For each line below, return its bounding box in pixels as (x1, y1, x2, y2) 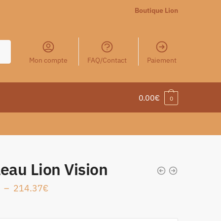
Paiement (147, 56, 177, 65)
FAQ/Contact (87, 56, 127, 65)
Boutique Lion (135, 6, 178, 15)
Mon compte (29, 56, 68, 65)
